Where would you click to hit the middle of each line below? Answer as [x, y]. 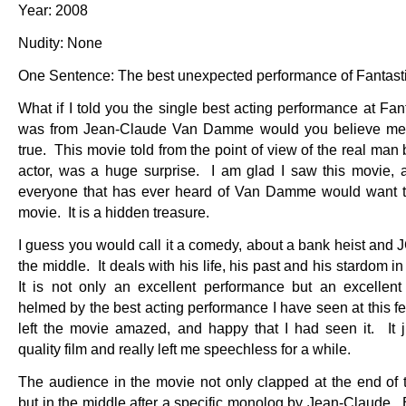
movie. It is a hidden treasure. [114, 212]
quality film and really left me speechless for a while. [188, 349]
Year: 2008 [53, 10]
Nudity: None [60, 43]
